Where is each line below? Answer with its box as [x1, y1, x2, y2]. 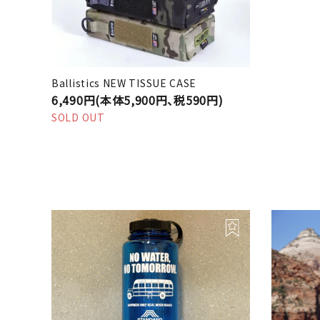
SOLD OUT [51, 110, 105, 125]
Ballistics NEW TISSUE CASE [51, 76, 197, 91]
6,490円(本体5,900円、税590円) [51, 91, 224, 109]
